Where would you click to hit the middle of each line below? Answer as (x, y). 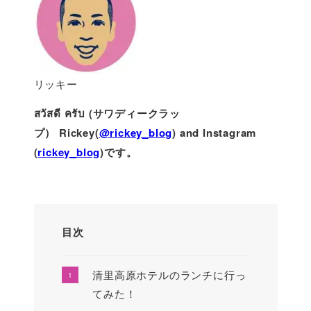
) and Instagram (215, 132)
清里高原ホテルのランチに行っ (169, 275)
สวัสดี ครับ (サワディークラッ (107, 113)
